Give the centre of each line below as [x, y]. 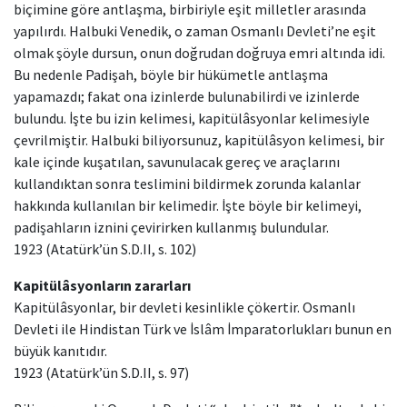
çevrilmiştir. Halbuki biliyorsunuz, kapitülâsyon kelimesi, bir [199, 140]
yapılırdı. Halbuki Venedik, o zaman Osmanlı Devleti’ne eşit [195, 31]
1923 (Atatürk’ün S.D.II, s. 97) [101, 372]
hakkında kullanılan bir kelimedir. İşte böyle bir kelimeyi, [188, 205]
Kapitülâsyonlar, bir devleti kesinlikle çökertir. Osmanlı [184, 307]
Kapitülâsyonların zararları [102, 285]
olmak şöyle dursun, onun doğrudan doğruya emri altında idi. [199, 53]
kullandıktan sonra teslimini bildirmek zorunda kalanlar [187, 184]
